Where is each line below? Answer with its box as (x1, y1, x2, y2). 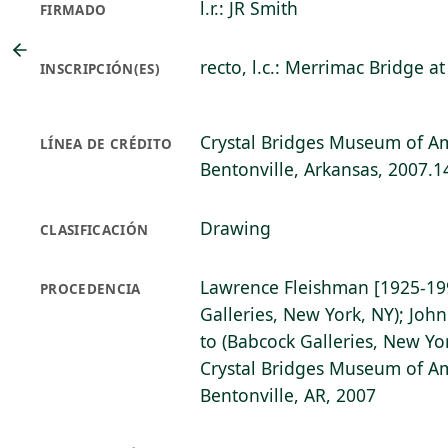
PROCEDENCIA (40, 280, 141, 298)
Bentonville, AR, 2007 (200, 383, 376, 407)
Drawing (200, 216, 271, 240)
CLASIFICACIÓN (40, 221, 149, 239)
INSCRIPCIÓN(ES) (40, 60, 161, 78)
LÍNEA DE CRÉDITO (40, 135, 173, 153)
